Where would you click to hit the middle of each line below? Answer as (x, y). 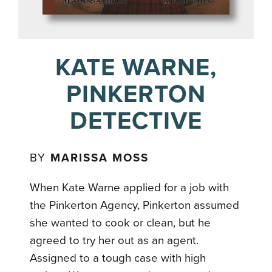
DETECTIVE (136, 121)
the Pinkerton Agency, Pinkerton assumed (135, 205)
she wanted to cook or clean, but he (121, 223)
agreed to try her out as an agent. (114, 240)
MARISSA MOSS (100, 158)
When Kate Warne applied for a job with (130, 187)
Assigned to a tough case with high (118, 258)
